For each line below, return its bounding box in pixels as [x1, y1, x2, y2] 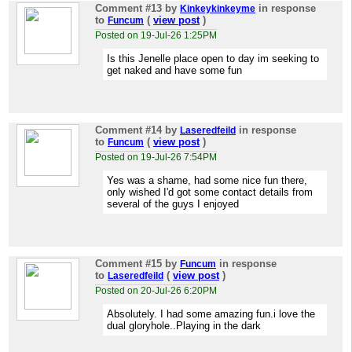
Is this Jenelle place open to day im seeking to [107, 53, 319, 64]
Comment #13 [95, 2, 162, 14]
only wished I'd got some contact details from [107, 186, 313, 198]
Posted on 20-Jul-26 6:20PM [95, 285, 217, 296]
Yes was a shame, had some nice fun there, [107, 174, 307, 186]
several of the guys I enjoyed [107, 198, 239, 210]
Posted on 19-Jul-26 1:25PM [95, 30, 217, 41]
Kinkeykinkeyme [180, 3, 255, 14]
